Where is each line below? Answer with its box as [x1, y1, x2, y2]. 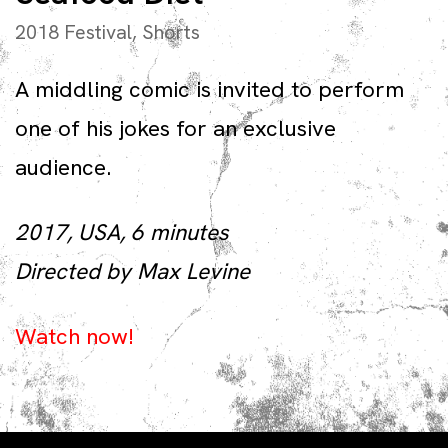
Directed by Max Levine [15, 256, 250, 287]
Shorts [142, 19, 200, 46]
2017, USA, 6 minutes [15, 217, 229, 248]
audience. [15, 152, 111, 183]
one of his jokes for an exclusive [15, 113, 336, 144]
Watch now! [15, 321, 134, 352]
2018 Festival [15, 19, 132, 46]
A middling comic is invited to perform [15, 74, 404, 105]
